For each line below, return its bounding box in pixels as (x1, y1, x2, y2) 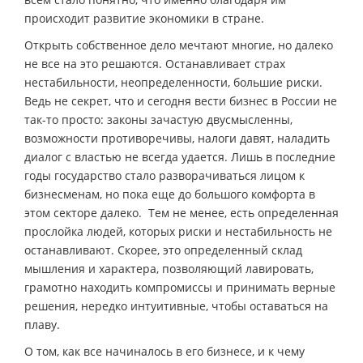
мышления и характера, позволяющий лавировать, (24, 261, 314, 277)
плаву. (24, 317, 60, 333)
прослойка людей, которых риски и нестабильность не (24, 224, 332, 240)
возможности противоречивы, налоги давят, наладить (24, 130, 330, 147)
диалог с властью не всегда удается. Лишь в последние (24, 149, 335, 165)
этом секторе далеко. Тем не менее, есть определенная (24, 205, 339, 221)
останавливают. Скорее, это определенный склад (24, 242, 302, 258)
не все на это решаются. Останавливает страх (24, 56, 285, 72)
